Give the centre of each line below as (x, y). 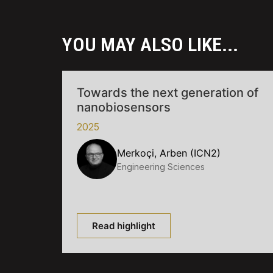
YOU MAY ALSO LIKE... (150, 45)
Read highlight (124, 226)
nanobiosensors (124, 108)
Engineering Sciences (161, 166)
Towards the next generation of (168, 93)
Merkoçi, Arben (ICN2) (169, 153)
